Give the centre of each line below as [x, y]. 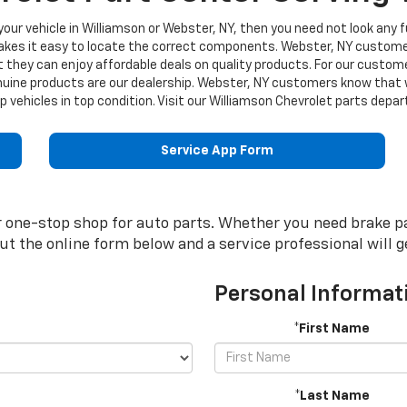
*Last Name [332, 396]
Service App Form [217, 151]
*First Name [332, 329]
